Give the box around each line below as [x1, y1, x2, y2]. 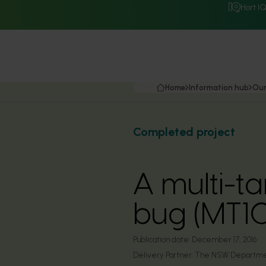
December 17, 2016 [192, 235, 256, 244]
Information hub [189, 83, 249, 92]
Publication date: [133, 235, 190, 244]
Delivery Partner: [133, 251, 195, 259]
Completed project [133, 125, 235, 139]
